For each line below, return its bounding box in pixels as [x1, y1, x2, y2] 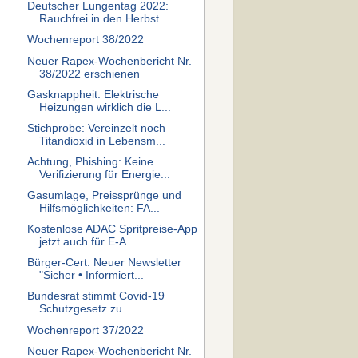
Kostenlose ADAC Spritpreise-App [26, 223, 197, 236]
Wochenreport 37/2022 [26, 324, 144, 336]
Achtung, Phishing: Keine [26, 155, 153, 168]
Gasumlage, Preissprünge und [26, 189, 181, 201]
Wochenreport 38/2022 [26, 34, 144, 46]
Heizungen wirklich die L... [38, 101, 171, 113]
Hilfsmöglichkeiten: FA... [38, 202, 160, 214]
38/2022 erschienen [38, 67, 140, 80]
